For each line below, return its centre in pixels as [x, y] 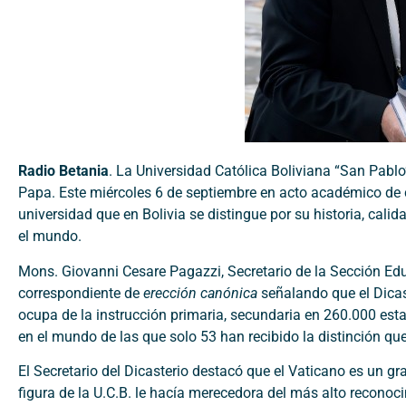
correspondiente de [81, 293]
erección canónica [200, 293]
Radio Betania [63, 171]
